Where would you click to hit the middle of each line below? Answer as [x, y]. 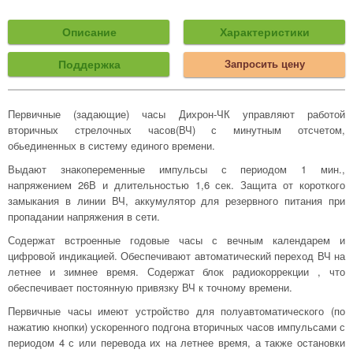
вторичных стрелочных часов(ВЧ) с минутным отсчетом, [176, 130]
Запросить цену [265, 63]
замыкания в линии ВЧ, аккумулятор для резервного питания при [176, 201]
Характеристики [265, 32]
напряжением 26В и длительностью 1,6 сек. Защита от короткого [176, 185]
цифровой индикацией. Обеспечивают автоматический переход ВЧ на [176, 256]
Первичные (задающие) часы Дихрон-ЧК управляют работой [176, 114]
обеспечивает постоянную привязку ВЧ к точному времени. [150, 287]
